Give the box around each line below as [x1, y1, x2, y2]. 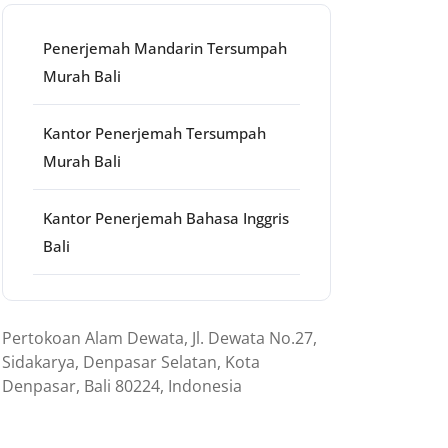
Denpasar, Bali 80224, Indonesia [2, 375, 242, 397]
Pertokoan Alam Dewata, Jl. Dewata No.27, [2, 327, 317, 349]
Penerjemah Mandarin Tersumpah [43, 38, 287, 58]
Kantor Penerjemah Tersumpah [43, 123, 266, 143]
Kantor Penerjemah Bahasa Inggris [43, 208, 289, 228]
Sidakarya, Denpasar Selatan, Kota [2, 351, 260, 373]
